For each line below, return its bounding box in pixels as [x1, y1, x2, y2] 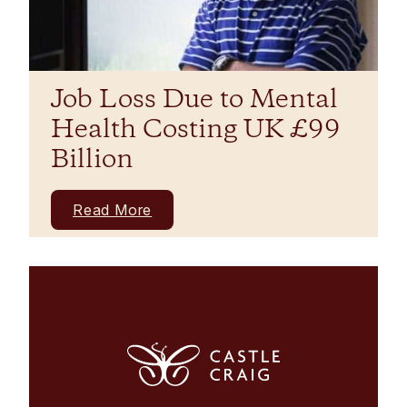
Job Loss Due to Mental [51, 82, 338, 118]
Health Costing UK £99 [51, 112, 341, 148]
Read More [73, 200, 153, 219]
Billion [51, 142, 134, 178]
